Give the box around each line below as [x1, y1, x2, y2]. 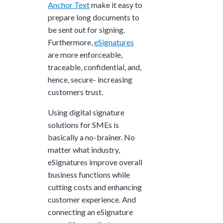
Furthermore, [48, 37, 94, 47]
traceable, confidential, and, [48, 62, 141, 72]
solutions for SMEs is [48, 119, 119, 129]
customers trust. [48, 87, 103, 97]
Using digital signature [48, 107, 124, 117]
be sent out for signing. [48, 24, 125, 34]
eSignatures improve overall [48, 157, 142, 167]
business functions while [48, 169, 130, 179]
